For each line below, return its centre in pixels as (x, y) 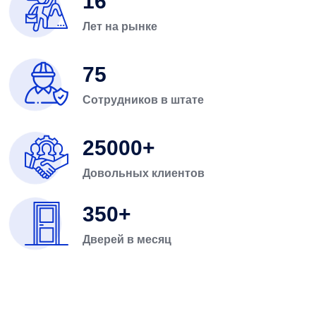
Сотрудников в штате (143, 100)
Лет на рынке (120, 27)
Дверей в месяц (127, 239)
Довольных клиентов (144, 174)
